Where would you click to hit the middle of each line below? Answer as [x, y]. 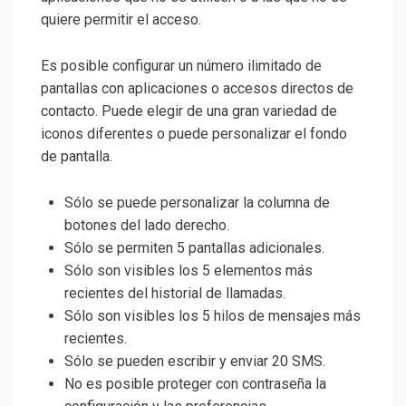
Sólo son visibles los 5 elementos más [188, 271]
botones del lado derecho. [147, 226]
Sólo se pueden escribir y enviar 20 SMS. [195, 362]
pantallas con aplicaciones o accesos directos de [197, 89]
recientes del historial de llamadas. [175, 294]
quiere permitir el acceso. [121, 20]
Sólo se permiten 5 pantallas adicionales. [194, 248]
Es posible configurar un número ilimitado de [181, 66]
